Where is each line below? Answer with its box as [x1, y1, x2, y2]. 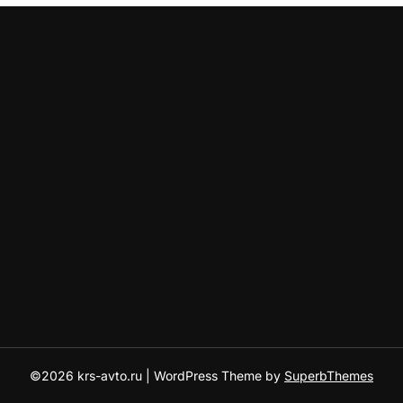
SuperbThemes [284, 368, 373, 383]
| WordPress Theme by [146, 368, 284, 383]
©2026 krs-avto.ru [30, 368, 146, 383]
